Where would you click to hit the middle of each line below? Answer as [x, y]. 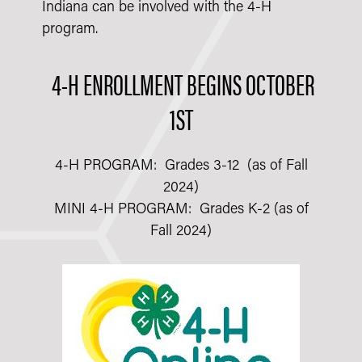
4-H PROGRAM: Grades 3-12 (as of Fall [181, 166]
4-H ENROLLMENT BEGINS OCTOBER [181, 84]
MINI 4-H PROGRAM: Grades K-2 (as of [181, 210]
